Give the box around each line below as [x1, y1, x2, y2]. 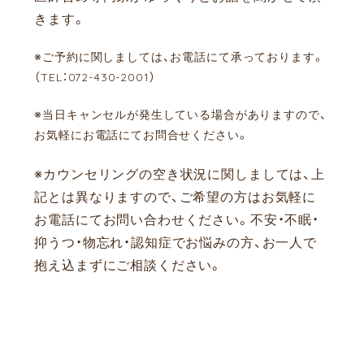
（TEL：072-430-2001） [34, 68, 156, 85]
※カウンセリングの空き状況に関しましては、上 [34, 163, 325, 184]
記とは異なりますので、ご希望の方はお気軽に [34, 186, 317, 206]
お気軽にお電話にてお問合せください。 [34, 126, 249, 143]
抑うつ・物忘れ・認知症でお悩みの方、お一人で [34, 232, 317, 252]
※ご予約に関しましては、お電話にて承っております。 [34, 48, 325, 65]
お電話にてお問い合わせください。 [34, 209, 250, 229]
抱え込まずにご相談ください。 [34, 254, 223, 275]
